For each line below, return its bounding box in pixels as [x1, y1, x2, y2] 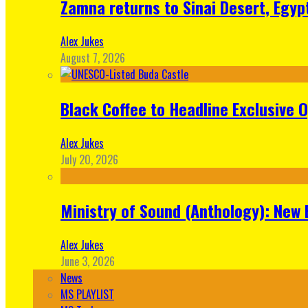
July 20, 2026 [60, 151, 118, 168]
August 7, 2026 [60, 49, 125, 67]
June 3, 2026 [60, 253, 115, 269]
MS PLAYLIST [60, 286, 114, 302]
